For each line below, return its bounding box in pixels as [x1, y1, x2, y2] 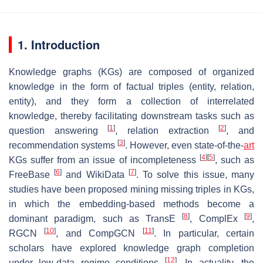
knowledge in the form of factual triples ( [9, 81, 192, 92]
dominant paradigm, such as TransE [9, 213, 183, 224]
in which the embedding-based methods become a [9, 198, 254, 209]
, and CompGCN [56, 228, 143, 238]
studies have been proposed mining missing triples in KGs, [9, 184, 254, 194]
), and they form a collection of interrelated [31, 96, 254, 106]
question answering [9, 125, 108, 136]
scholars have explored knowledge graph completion [9, 242, 254, 253]
